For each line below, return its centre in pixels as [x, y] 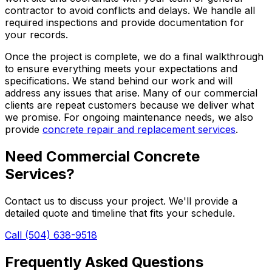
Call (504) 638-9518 [51, 235]
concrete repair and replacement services [139, 130]
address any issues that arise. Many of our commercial [131, 93]
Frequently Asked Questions [104, 262]
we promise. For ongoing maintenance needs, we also [129, 117]
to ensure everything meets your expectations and [121, 69]
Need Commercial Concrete [102, 157]
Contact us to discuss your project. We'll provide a [121, 201]
